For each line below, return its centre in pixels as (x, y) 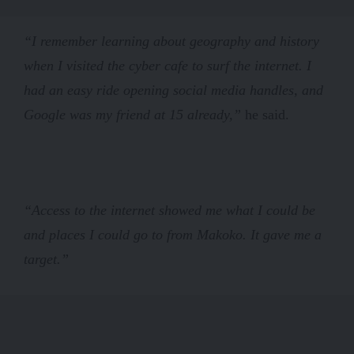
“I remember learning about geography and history (171, 41)
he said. (267, 114)
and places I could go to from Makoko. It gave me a (173, 234)
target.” (46, 259)
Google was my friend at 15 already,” (134, 114)
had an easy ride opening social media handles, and (173, 90)
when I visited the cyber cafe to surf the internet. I (168, 65)
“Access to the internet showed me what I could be (169, 210)
